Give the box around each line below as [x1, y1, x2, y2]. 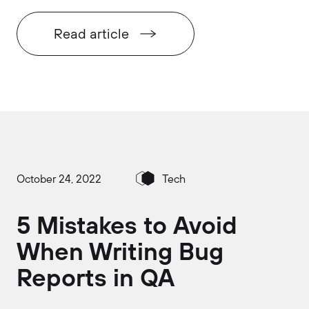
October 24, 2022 [17, 171, 101, 186]
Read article [54, 25, 129, 42]
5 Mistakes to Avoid [17, 209, 237, 240]
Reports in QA [17, 261, 175, 292]
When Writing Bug [17, 235, 223, 266]
